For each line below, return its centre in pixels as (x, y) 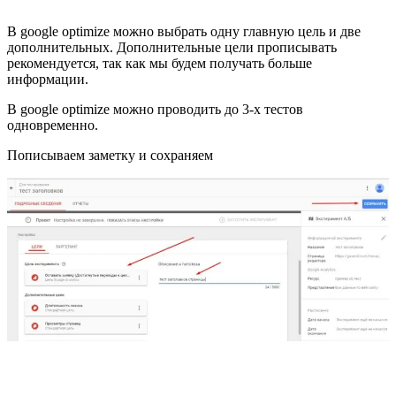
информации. (48, 80)
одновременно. (53, 126)
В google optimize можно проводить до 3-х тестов (155, 110)
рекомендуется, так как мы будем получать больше (160, 64)
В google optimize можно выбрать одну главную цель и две (184, 32)
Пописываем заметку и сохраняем (110, 156)
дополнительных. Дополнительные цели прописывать (172, 48)
